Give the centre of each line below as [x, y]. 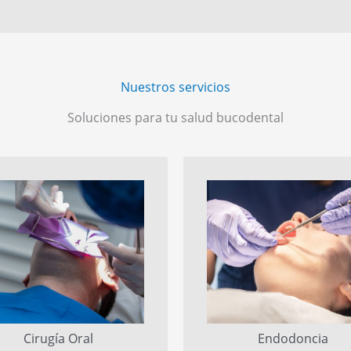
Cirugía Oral [58, 339]
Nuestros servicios [175, 87]
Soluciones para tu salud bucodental [175, 117]
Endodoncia [293, 339]
